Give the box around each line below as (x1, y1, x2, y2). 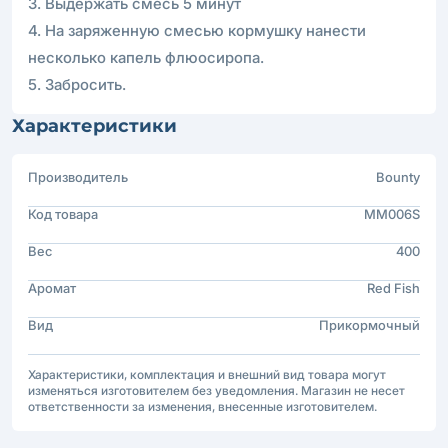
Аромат (28, 279, 76, 296)
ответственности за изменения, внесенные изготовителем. (28, 398, 377, 414)
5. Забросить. (28, 74, 126, 94)
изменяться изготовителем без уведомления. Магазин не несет (28, 382, 405, 398)
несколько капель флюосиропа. (28, 47, 264, 67)
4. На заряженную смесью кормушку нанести (28, 20, 366, 40)
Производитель (28, 168, 128, 185)
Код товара (28, 205, 98, 222)
